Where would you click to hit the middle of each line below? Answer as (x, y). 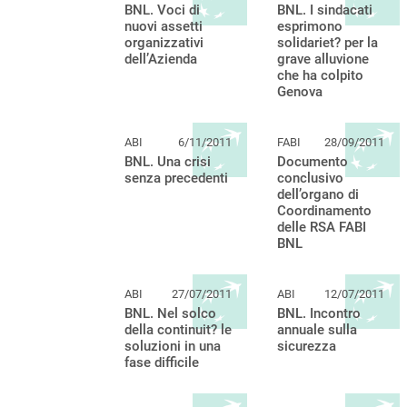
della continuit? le (178, 330)
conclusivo (310, 179)
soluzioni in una (173, 347)
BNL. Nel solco (170, 314)
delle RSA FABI (322, 228)
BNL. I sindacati (325, 10)
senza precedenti (176, 179)
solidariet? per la (328, 43)
